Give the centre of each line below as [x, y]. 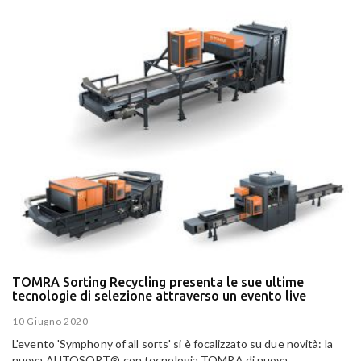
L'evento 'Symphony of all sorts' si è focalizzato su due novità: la [172, 343]
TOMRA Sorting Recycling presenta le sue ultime [158, 282]
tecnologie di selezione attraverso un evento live [159, 296]
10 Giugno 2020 [50, 321]
